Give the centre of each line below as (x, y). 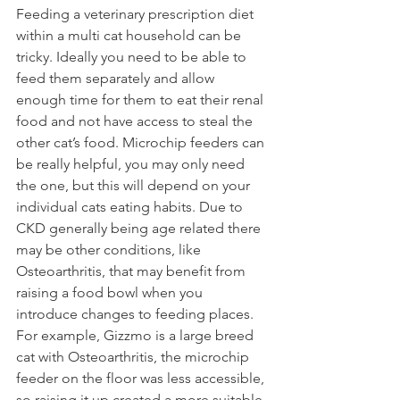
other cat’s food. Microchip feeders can (142, 142)
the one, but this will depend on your (135, 185)
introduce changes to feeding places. (137, 314)
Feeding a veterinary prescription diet (137, 14)
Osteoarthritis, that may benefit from (133, 271)
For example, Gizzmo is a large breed (137, 335)
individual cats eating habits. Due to (131, 207)
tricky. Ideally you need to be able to (133, 57)
